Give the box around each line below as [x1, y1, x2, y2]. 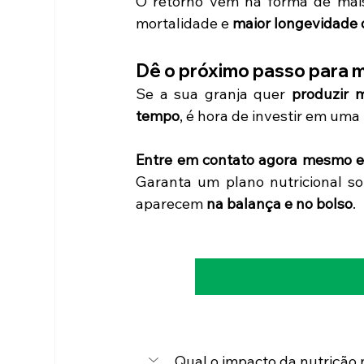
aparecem [136, 193, 207, 213]
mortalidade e [136, 13, 233, 32]
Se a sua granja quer [136, 84, 292, 103]
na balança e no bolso [206, 193, 353, 213]
